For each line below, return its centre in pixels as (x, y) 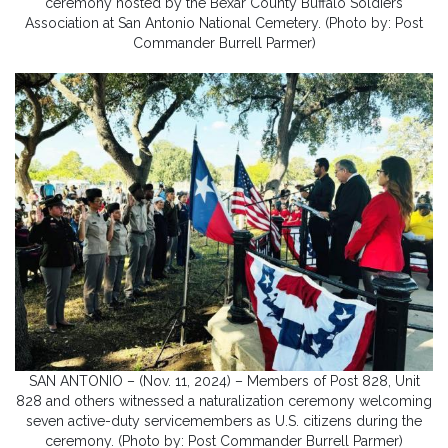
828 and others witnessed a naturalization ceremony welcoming (224, 401)
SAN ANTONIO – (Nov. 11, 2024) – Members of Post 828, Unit (224, 381)
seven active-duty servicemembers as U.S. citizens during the (224, 421)
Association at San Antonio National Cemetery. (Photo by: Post (224, 23)
